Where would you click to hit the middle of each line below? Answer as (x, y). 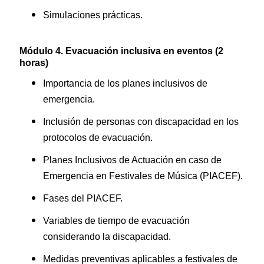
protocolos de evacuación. (98, 138)
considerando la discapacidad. (107, 237)
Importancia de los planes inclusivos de (125, 84)
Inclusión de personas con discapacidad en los (141, 122)
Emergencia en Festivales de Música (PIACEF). (143, 176)
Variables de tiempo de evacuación (116, 221)
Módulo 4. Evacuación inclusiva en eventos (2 (121, 51)
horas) (34, 63)
